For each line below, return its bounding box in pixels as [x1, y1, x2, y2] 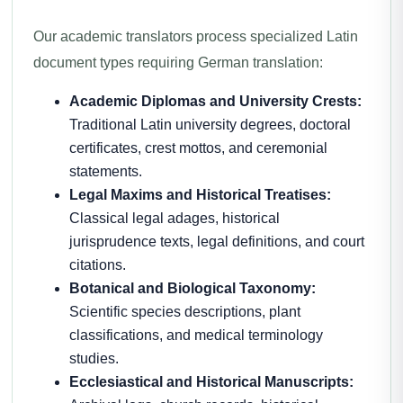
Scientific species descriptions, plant [69, 304, 300, 319]
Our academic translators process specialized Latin [33, 29, 358, 44]
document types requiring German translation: [33, 55, 323, 70]
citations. [69, 257, 126, 273]
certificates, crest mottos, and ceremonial [69, 140, 327, 156]
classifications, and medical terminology [69, 327, 323, 343]
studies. [69, 351, 119, 366]
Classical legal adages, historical [69, 210, 280, 226]
